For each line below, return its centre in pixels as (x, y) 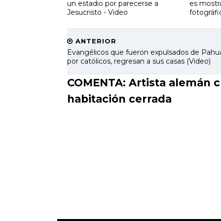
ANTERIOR (94, 41)
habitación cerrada (119, 99)
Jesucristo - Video (97, 12)
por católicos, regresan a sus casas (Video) (139, 61)
